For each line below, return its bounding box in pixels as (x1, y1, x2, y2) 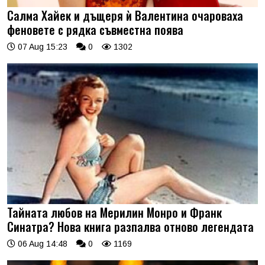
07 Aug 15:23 (15, 41, 67, 51)
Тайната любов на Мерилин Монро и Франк (7, 203, 222, 221)
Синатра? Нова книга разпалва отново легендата (7, 218, 254, 235)
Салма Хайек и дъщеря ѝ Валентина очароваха (7, 6, 243, 24)
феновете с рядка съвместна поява (7, 20, 183, 38)
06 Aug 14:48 (15, 239, 67, 248)
